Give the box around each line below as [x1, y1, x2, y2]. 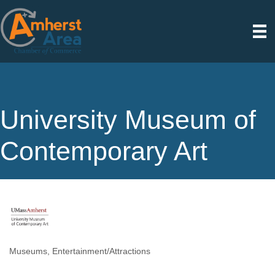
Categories [9, 254, 62, 266]
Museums [9, 247, 47, 256]
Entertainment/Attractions [52, 247, 150, 256]
